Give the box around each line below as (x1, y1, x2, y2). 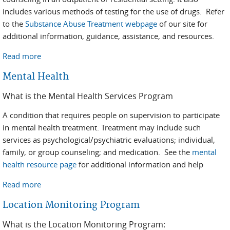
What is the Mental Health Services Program (3, 90, 173, 102)
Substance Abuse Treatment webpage (25, 18, 157, 29)
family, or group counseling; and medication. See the (3, 147, 192, 157)
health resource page (3, 159, 76, 169)
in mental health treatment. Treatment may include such (3, 122, 201, 132)
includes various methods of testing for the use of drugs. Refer (3, 6, 224, 16)
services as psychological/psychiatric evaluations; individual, (3, 135, 215, 145)
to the (3, 18, 25, 29)
